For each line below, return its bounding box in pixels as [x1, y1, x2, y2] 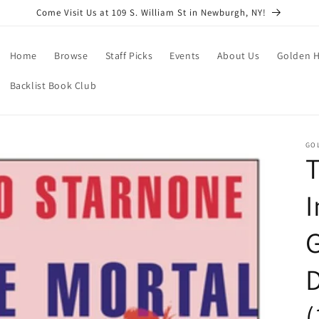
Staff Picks [105, 49, 153, 62]
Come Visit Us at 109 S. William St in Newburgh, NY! [36, 6, 266, 19]
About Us [216, 49, 260, 62]
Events [169, 49, 200, 62]
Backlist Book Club [9, 79, 97, 92]
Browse [53, 49, 88, 62]
